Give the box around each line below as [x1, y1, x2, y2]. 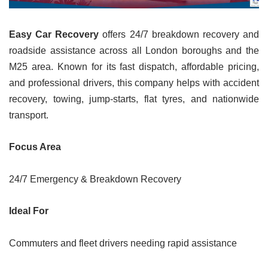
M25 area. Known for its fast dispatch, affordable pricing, [9, 62, 259, 72]
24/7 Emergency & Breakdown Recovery [9, 174, 181, 185]
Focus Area [9, 142, 61, 153]
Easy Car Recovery [9, 29, 99, 40]
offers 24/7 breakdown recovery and [99, 29, 260, 40]
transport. [9, 110, 48, 121]
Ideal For [9, 206, 48, 217]
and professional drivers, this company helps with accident [9, 78, 259, 89]
